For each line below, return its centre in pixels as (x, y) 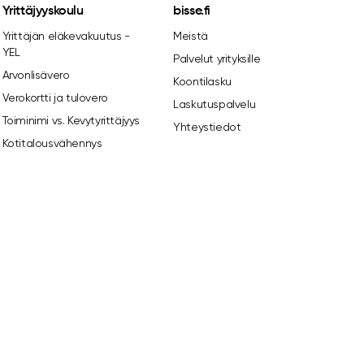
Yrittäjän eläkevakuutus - (66, 36)
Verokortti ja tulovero (55, 97)
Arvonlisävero (36, 75)
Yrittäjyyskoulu (43, 11)
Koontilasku (202, 81)
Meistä (191, 36)
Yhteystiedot (207, 127)
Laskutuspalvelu (214, 104)
